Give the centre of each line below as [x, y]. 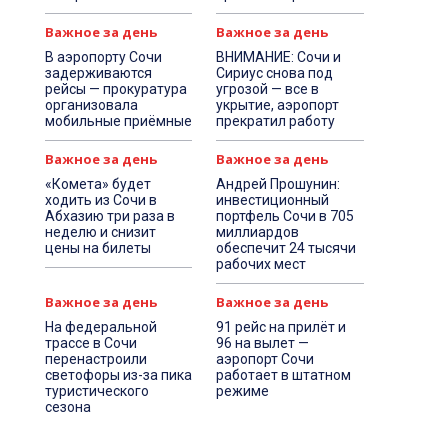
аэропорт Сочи [265, 359]
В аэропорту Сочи [103, 57]
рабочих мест [261, 264]
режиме [243, 391]
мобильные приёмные [118, 121]
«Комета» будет [97, 184]
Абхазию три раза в [109, 216]
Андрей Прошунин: [278, 184]
